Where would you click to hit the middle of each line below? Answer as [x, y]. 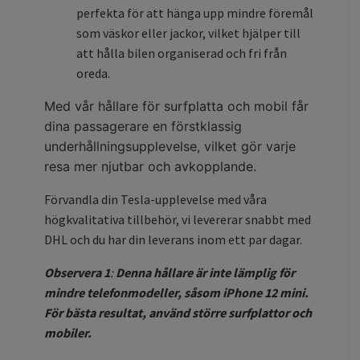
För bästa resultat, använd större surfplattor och [178, 312]
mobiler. [68, 332]
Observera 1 [77, 272]
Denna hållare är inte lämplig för [205, 272]
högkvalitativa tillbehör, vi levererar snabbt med [178, 219]
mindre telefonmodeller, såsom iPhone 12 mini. [176, 292]
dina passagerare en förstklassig [143, 126]
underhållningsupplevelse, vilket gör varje [170, 146]
